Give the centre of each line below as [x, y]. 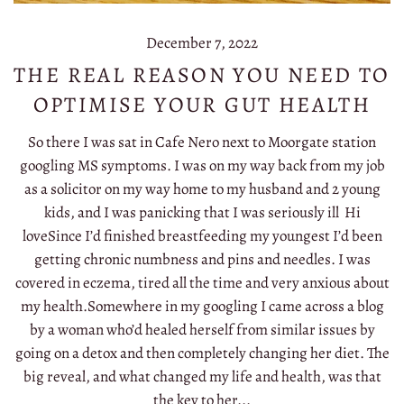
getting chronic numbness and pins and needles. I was [202, 260]
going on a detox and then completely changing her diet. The [202, 353]
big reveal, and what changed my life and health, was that [202, 377]
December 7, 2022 [202, 43]
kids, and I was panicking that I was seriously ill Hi [202, 213]
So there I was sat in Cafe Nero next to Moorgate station [202, 142]
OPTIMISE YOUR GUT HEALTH [202, 105]
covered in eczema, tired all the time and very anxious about [202, 283]
